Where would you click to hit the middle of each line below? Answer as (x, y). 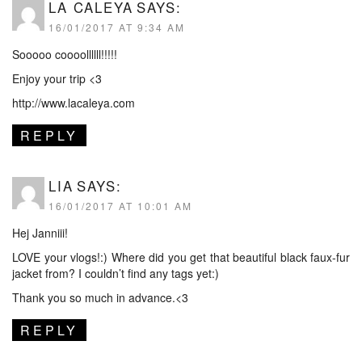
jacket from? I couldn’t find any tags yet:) (116, 273)
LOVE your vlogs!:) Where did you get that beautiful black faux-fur (181, 257)
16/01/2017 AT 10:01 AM (120, 206)
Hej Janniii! (40, 233)
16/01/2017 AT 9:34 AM (117, 27)
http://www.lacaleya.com (74, 103)
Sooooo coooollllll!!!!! (65, 54)
